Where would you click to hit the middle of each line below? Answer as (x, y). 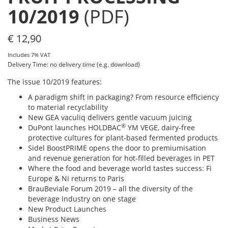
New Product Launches (67, 209)
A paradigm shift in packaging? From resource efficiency (123, 97)
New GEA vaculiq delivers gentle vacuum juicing (110, 117)
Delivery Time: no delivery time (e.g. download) (74, 64)
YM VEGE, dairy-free (160, 127)
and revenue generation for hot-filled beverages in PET (121, 158)
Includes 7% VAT (29, 55)
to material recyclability (68, 107)
